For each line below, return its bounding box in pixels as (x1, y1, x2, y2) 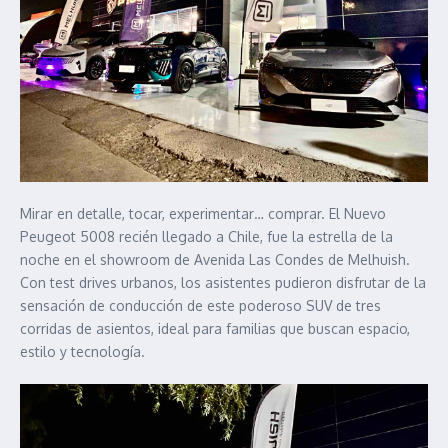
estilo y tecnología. (20, 343, 149, 361)
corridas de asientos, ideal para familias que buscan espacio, (20, 320, 410, 338)
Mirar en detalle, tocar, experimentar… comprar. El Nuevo (20, 205, 386, 223)
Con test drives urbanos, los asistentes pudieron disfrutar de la (20, 274, 426, 292)
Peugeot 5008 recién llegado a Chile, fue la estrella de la (20, 228, 393, 246)
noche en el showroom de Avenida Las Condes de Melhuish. (20, 251, 410, 269)
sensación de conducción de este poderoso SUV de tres (20, 297, 381, 315)
